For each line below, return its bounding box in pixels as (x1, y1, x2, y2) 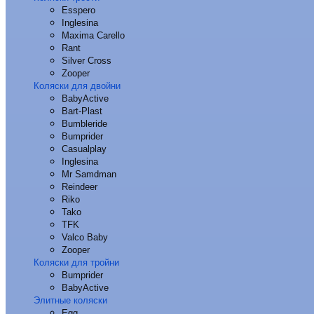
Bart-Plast (62, 106, 102, 116)
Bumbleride (62, 118, 107, 129)
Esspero (62, 5, 95, 15)
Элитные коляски (34, 295, 107, 306)
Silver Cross (62, 55, 111, 66)
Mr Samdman (62, 169, 116, 179)
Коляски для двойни (34, 81, 121, 91)
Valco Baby (62, 232, 108, 243)
